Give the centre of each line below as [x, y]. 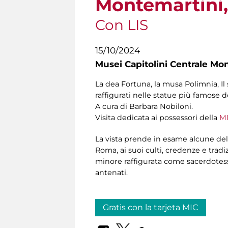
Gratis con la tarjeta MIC [151, 208]
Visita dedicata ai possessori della [157, 118]
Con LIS [122, 25]
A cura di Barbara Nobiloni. [144, 107]
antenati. [112, 173]
